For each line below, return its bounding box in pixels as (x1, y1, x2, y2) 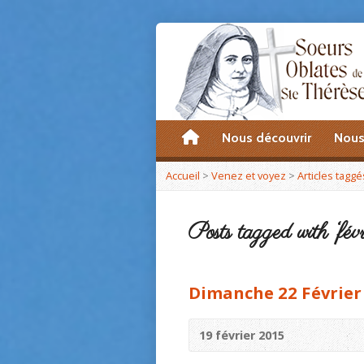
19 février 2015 (199, 327, 284, 343)
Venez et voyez (211, 168, 286, 183)
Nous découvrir (222, 130, 311, 145)
